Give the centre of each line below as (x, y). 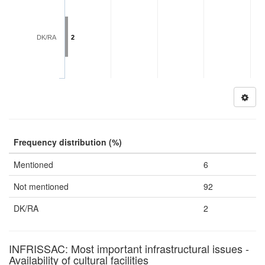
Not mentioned (41, 186)
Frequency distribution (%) (68, 142)
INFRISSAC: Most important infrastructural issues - (129, 248)
